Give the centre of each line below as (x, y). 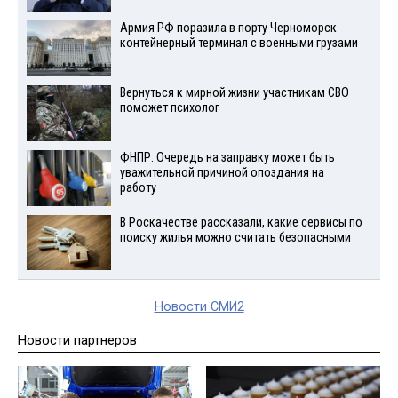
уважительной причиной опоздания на (222, 172)
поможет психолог (169, 107)
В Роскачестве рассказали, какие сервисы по (241, 222)
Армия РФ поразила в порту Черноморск (228, 28)
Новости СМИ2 (199, 307)
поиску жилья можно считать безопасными (235, 237)
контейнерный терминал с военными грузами (239, 44)
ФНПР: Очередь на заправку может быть (227, 157)
